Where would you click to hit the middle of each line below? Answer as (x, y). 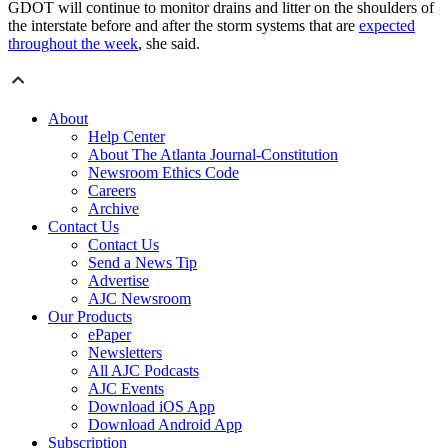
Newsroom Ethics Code (163, 173)
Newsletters (125, 353)
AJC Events (126, 389)
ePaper (109, 335)
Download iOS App (151, 407)
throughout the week (73, 44)
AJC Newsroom (139, 299)
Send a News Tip (142, 263)
